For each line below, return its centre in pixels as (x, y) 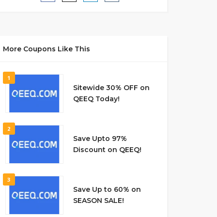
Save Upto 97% (100, 139)
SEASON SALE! (98, 201)
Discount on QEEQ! (107, 150)
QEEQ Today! (96, 99)
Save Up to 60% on (107, 189)
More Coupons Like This (46, 49)
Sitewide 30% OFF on (111, 88)
